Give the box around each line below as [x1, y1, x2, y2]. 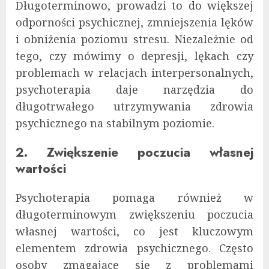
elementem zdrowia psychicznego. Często [16, 240, 253, 255]
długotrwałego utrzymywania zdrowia [16, 98, 253, 113]
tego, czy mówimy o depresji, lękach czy [16, 48, 253, 63]
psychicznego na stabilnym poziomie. [16, 115, 214, 130]
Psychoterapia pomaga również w [16, 190, 253, 205]
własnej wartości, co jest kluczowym [16, 223, 253, 238]
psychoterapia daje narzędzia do [16, 82, 253, 97]
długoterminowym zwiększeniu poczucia [16, 207, 253, 222]
